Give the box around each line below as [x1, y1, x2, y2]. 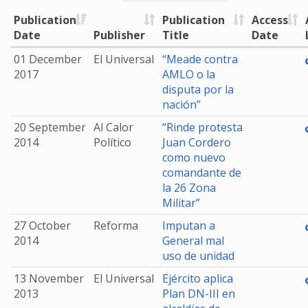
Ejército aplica [162, 271, 233, 286]
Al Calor [93, 120, 133, 135]
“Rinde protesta [162, 120, 243, 135]
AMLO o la [162, 67, 215, 82]
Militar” [162, 195, 200, 210]
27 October [14, 218, 71, 233]
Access [252, 12, 288, 27]
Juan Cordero [162, 135, 231, 150]
